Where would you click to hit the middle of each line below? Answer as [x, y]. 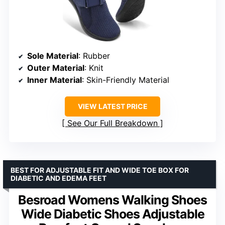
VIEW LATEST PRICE [113, 106]
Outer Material [56, 68]
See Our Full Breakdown [113, 123]
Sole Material [53, 55]
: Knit [94, 68]
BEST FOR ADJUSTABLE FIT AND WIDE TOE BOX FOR [100, 170]
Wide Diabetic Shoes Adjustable [113, 214]
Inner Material [54, 80]
